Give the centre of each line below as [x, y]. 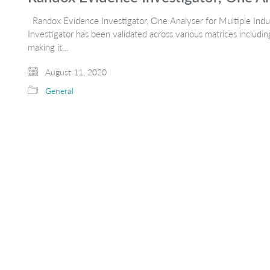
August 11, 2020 [75, 72]
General [59, 90]
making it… [48, 47]
